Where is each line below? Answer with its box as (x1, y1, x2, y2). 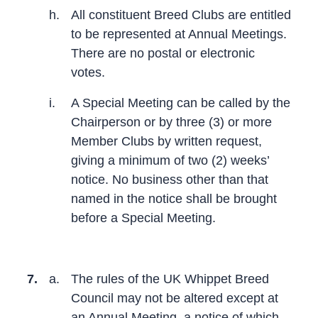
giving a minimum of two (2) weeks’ (71, 153, 269, 168)
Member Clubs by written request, (71, 133, 262, 148)
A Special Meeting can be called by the (71, 95, 290, 110)
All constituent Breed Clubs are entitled (71, 7, 291, 22)
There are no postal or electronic (71, 45, 255, 60)
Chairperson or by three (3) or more (71, 114, 272, 129)
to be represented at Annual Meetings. (71, 26, 287, 41)
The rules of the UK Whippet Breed (71, 271, 269, 286)
